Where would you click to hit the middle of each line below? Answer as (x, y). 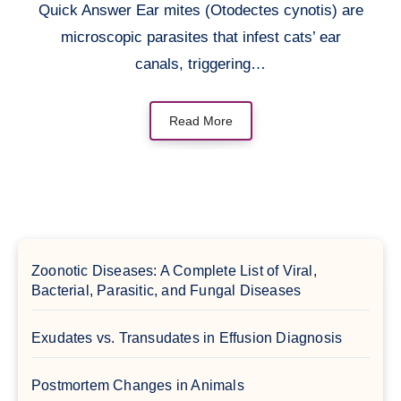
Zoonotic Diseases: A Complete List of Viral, (174, 270)
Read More (200, 120)
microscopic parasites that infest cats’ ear (200, 37)
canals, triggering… (200, 64)
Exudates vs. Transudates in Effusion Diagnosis (187, 337)
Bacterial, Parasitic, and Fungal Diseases (166, 290)
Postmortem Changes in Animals (138, 385)
